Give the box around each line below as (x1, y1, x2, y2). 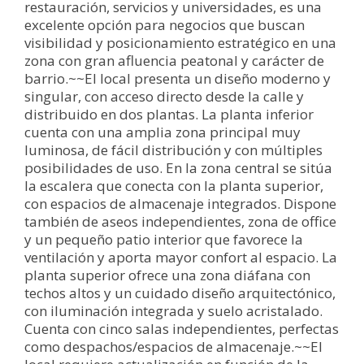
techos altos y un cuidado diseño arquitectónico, (24, 283, 336, 302)
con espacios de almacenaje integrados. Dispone (24, 193, 336, 213)
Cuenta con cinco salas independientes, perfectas (24, 318, 339, 338)
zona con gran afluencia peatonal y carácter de (24, 50, 324, 70)
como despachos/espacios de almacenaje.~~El (24, 336, 323, 356)
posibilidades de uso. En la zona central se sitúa (24, 158, 332, 177)
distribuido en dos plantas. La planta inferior (24, 104, 314, 123)
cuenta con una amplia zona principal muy (24, 122, 301, 141)
